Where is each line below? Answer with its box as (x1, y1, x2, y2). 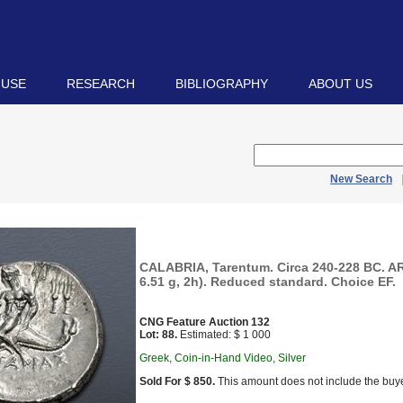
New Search (330, 173, 392, 185)
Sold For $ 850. (139, 375, 215, 388)
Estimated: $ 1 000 (177, 328, 271, 341)
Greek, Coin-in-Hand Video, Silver (139, 352, 306, 364)
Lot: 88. (139, 328, 177, 341)
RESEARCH (67, 76, 135, 91)
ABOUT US (309, 76, 372, 91)
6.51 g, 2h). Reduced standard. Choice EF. (139, 274, 396, 289)
